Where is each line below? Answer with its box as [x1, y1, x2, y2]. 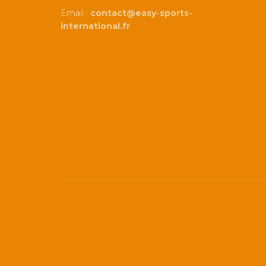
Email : [61, 8, 90, 19]
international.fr [61, 21, 130, 32]
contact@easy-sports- [90, 8, 192, 19]
